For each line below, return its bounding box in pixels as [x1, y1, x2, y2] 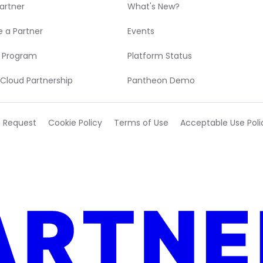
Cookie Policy [48, 116, 102, 129]
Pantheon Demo [127, 74, 195, 86]
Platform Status [127, 49, 193, 62]
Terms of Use [114, 116, 168, 129]
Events [127, 25, 155, 37]
